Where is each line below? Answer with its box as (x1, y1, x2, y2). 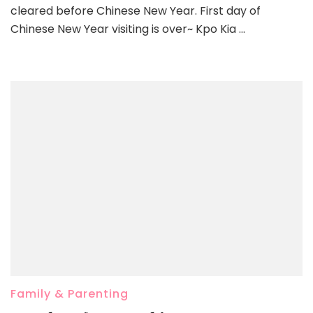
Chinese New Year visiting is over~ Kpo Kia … (10, 20, 245, 37)
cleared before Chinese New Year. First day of (10, 2, 261, 19)
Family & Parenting (10, 285, 129, 302)
